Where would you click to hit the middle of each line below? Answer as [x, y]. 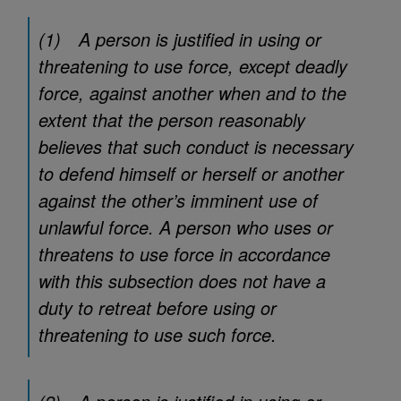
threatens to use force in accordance [184, 254]
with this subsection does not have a [182, 281]
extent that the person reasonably [172, 119]
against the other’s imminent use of [178, 200]
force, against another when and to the [192, 93]
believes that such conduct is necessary [196, 146]
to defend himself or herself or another [191, 173]
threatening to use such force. [158, 334]
